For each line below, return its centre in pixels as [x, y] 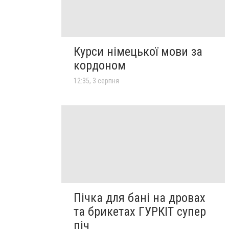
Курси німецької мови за [138, 51]
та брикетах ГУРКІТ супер [140, 211]
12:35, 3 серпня [96, 81]
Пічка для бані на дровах [140, 198]
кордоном [100, 65]
